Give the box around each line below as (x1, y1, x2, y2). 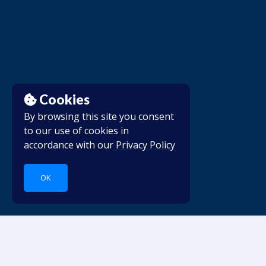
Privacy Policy (116, 138, 175, 151)
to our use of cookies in (24, 124, 129, 137)
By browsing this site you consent (24, 110, 174, 123)
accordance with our (24, 138, 116, 151)
